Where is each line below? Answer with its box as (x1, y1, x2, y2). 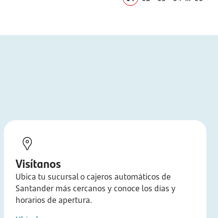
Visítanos (16, 155, 61, 171)
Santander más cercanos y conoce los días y (16, 183, 176, 194)
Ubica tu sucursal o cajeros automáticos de (16, 171, 171, 182)
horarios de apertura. (16, 195, 92, 205)
